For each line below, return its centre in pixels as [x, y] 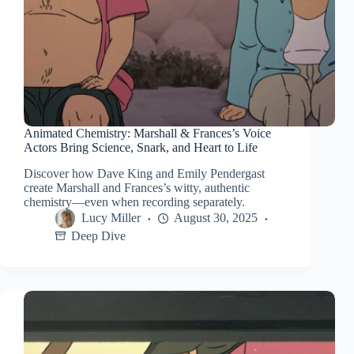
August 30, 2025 [216, 218]
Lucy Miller [111, 218]
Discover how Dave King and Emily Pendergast [144, 174]
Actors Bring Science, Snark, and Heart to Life [141, 148]
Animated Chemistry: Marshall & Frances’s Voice [147, 134]
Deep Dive [98, 236]
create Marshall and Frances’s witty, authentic [137, 188]
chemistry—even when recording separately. [134, 202]
